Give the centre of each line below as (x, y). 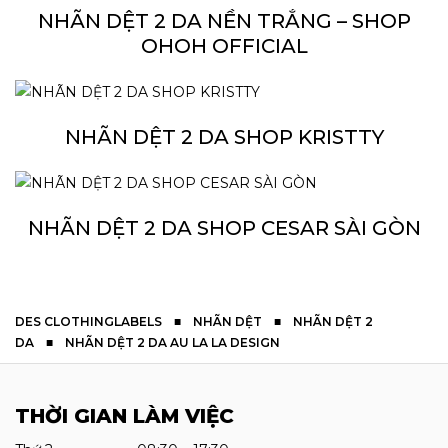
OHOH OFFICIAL (224, 45)
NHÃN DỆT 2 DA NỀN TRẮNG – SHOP (224, 20)
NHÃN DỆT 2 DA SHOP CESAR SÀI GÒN (224, 227)
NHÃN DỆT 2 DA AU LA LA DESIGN (172, 342)
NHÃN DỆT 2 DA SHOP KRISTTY (224, 136)
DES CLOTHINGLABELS (88, 321)
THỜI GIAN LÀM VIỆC (124, 415)
